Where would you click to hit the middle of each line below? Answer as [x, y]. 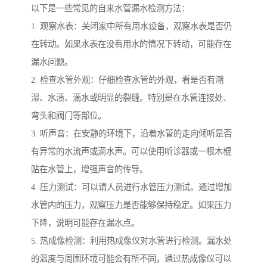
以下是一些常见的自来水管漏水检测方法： [110, 9]
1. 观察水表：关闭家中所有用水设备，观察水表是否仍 [131, 27]
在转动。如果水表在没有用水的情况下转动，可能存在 [131, 44]
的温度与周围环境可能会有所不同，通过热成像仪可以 [131, 259]
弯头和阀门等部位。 [69, 116]
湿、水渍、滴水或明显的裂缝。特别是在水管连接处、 [131, 98]
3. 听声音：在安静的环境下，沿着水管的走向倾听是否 [131, 134]
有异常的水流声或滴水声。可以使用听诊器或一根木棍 [131, 152]
